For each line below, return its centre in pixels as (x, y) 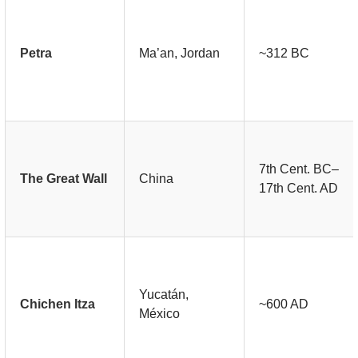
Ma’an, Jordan (180, 53)
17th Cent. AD (299, 188)
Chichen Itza (58, 304)
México (160, 313)
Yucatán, (164, 294)
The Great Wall (64, 178)
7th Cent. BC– (299, 169)
